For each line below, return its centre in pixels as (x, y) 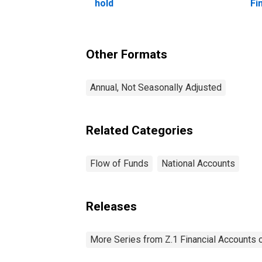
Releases (111, 206)
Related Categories (139, 130)
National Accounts (198, 163)
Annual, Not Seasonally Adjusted (156, 87)
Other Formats (127, 54)
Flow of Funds (119, 163)
